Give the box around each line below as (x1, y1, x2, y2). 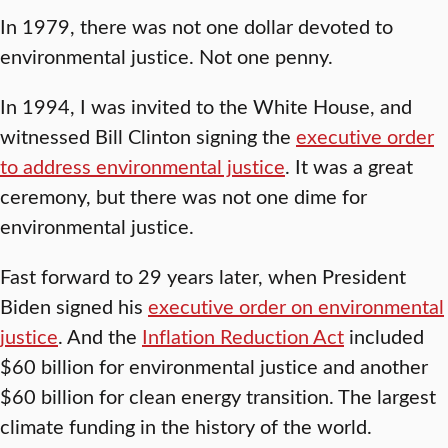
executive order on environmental (148, 292, 444, 320)
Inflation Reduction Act (142, 322, 344, 350)
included (344, 322, 424, 350)
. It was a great (285, 152, 413, 180)
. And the (58, 322, 142, 350)
